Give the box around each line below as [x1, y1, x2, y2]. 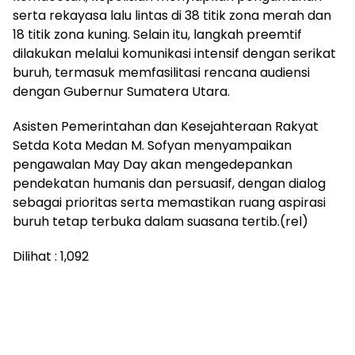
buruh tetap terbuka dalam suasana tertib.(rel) [13, 212, 308, 231]
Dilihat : [13, 247, 57, 265]
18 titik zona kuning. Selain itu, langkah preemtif [13, 25, 302, 44]
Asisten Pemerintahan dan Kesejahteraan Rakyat [13, 117, 319, 136]
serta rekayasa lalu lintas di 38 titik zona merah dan [13, 6, 331, 25]
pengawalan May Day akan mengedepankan [13, 155, 292, 174]
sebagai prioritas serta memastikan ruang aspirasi [13, 193, 326, 212]
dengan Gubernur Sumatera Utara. [13, 82, 230, 101]
